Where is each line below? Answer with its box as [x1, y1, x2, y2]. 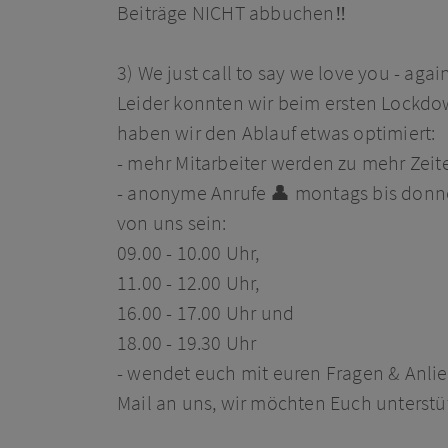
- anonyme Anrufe [117, 179, 271, 205]
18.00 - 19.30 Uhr [117, 329, 257, 355]
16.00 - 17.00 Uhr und [117, 299, 295, 325]
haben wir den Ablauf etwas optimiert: [117, 119, 436, 145]
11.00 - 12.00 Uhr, [117, 269, 260, 295]
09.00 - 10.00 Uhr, [117, 239, 260, 265]
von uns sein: [117, 209, 227, 235]
